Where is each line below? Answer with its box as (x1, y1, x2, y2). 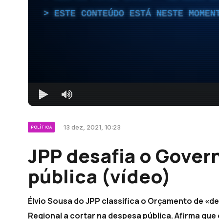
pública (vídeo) (28, 163, 171, 189)
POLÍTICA (31, 124, 52, 130)
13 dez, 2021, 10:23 (64, 123, 121, 131)
